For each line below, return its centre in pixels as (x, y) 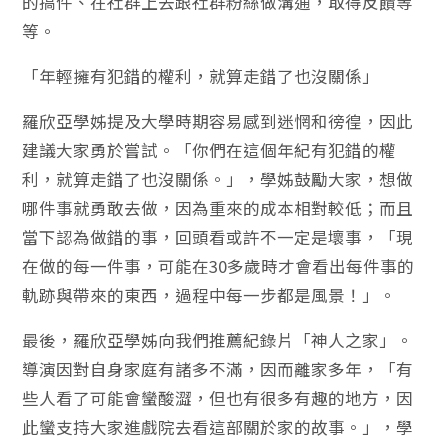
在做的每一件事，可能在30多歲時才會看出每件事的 (218, 266)
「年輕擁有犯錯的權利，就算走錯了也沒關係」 (201, 76)
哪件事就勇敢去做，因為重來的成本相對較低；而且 (218, 208)
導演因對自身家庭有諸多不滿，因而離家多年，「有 (218, 369)
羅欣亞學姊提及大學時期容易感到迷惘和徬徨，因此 (218, 121)
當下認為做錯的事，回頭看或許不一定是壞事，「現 (218, 237)
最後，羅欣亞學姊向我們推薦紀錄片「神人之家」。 (218, 340)
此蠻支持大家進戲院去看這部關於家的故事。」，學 (218, 427)
